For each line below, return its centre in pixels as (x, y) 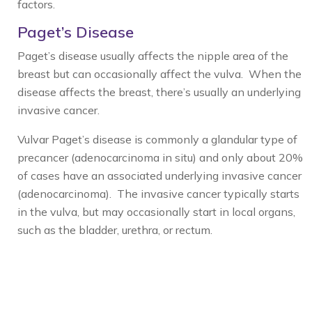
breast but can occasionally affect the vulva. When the (159, 74)
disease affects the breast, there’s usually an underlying (159, 92)
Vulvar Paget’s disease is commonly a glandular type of (157, 139)
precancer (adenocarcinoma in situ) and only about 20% (160, 157)
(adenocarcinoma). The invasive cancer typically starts (158, 194)
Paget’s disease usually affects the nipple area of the (153, 56)
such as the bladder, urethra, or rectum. (115, 230)
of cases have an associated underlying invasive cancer (159, 175)
